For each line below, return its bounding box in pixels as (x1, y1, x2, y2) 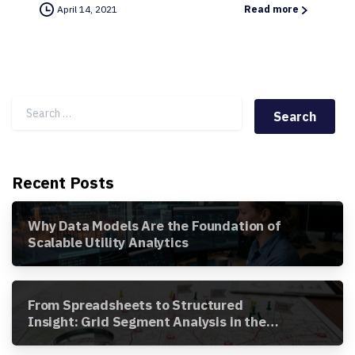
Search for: (11, 99, 113, 125)
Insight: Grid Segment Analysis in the (28, 312, 266, 331)
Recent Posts (12, 172, 114, 194)
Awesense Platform (28, 329, 155, 348)
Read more (244, 3, 299, 16)
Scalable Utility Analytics (28, 233, 189, 252)
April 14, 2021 (57, 3, 117, 16)
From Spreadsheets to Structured (28, 296, 243, 315)
